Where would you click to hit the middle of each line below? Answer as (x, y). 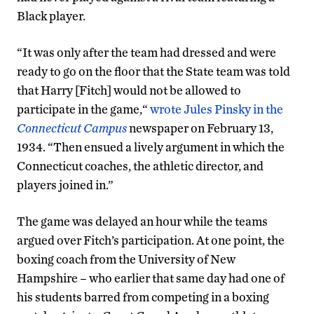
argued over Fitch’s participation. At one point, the (151, 240)
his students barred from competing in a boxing (143, 297)
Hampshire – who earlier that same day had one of (151, 278)
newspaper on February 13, (200, 128)
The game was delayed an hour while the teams (142, 221)
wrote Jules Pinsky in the (217, 109)
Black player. (51, 16)
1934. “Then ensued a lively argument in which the (151, 147)
